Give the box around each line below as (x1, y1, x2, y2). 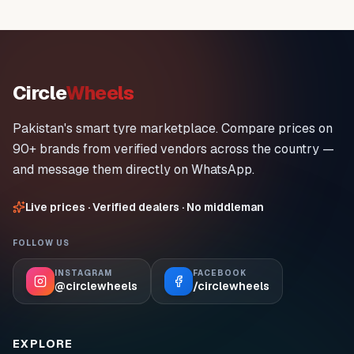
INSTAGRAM (55, 268, 112, 278)
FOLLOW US (13, 238, 70, 248)
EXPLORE (13, 337, 73, 351)
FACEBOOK (193, 268, 247, 278)
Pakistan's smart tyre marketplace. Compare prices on (13, 120, 333, 137)
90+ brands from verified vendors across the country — (13, 141, 334, 157)
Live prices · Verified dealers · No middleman (25, 200, 264, 214)
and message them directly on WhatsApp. (13, 161, 254, 178)
